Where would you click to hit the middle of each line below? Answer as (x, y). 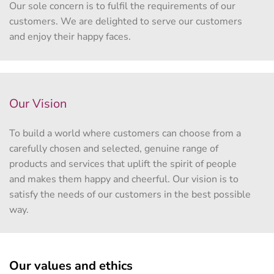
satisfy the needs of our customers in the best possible (130, 194)
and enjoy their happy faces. (70, 37)
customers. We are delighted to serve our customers (126, 21)
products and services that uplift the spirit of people (123, 164)
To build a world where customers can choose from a (125, 133)
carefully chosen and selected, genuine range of (114, 149)
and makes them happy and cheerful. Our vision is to (124, 179)
